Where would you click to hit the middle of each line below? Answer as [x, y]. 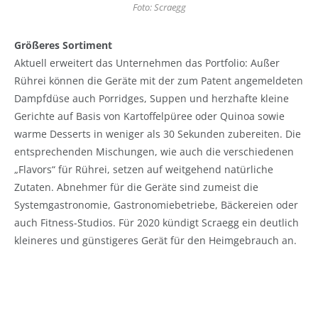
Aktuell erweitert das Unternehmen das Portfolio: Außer [147, 62]
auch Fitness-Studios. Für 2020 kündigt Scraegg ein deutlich [157, 222]
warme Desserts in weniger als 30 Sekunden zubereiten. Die [158, 133]
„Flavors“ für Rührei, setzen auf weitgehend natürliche [144, 169]
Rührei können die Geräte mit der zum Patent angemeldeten [159, 80]
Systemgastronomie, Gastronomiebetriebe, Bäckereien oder [156, 204]
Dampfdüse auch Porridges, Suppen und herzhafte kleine [152, 98]
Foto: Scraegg [159, 8]
